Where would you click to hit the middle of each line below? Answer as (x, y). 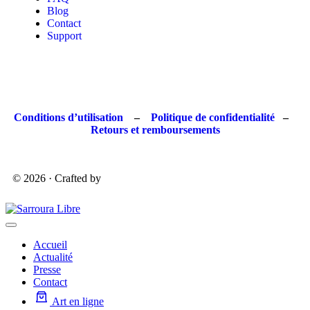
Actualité (53, 257)
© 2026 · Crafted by (58, 179)
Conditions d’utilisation (70, 118)
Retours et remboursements (155, 130)
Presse (47, 270)
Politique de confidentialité (212, 118)
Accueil (50, 245)
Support (64, 36)
